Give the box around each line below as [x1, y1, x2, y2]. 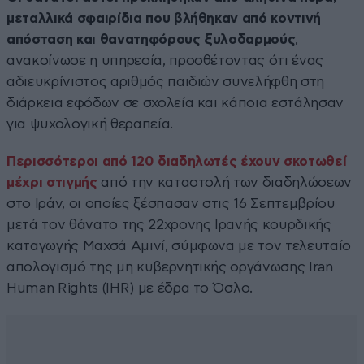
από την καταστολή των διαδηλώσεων [101, 175, 353, 189]
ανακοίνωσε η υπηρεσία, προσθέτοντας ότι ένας [6, 53, 324, 67]
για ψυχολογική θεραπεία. [6, 116, 173, 131]
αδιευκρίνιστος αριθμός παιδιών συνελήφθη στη [6, 74, 325, 89]
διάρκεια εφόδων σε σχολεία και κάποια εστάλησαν [6, 95, 344, 110]
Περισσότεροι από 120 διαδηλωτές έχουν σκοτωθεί [6, 154, 347, 168]
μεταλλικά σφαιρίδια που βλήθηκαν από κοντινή [6, 11, 322, 25]
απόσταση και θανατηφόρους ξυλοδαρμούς [6, 32, 296, 46]
